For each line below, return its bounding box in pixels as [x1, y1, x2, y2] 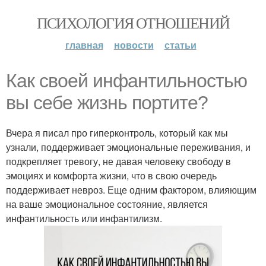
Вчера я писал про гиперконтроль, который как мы [6, 126, 228, 140]
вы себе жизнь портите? [6, 92, 208, 113]
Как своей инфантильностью [6, 70, 247, 91]
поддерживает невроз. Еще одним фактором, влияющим [6, 183, 256, 197]
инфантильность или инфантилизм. [6, 211, 162, 225]
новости [113, 38, 154, 52]
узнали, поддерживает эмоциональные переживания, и [6, 140, 251, 154]
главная [65, 38, 103, 52]
